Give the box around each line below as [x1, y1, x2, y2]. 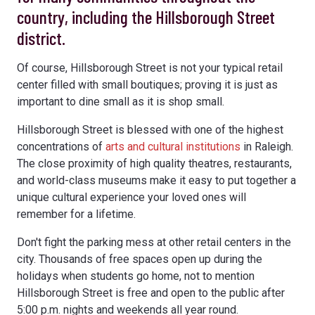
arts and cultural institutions [105, 139, 240, 153]
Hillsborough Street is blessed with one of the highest [17, 122, 283, 136]
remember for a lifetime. [17, 207, 136, 221]
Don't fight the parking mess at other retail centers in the [17, 235, 291, 249]
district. [17, 26, 65, 49]
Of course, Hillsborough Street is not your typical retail [17, 60, 283, 75]
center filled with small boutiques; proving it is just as [17, 77, 278, 91]
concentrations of [17, 139, 105, 153]
